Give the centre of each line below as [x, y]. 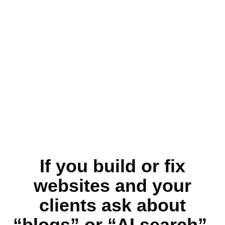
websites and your [113, 185]
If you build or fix [113, 166]
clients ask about [113, 205]
